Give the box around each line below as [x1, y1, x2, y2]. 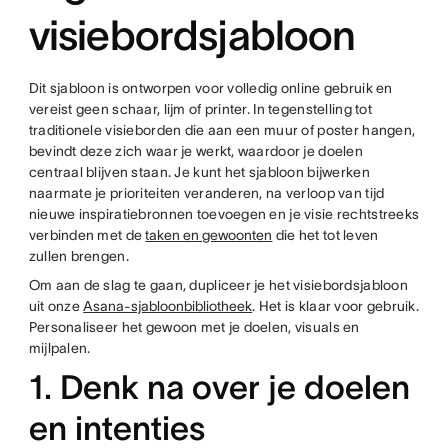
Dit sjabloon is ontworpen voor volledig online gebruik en [28, 80, 393, 96]
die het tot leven [272, 227, 379, 243]
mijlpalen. [28, 340, 91, 356]
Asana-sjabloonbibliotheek [83, 298, 253, 314]
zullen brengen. [28, 248, 129, 264]
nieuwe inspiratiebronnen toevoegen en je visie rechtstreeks [28, 206, 420, 222]
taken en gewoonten [145, 227, 273, 243]
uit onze [28, 298, 84, 314]
